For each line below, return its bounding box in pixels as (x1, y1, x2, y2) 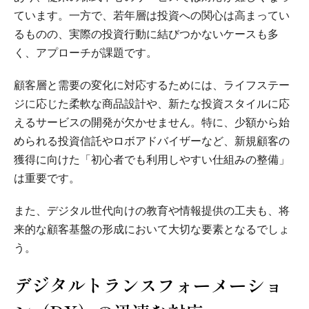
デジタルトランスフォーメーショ (14, 272, 283, 298)
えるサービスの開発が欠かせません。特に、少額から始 (14, 117, 290, 129)
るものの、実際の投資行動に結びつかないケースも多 (14, 28, 279, 41)
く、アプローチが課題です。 (14, 47, 157, 59)
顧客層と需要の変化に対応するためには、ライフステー (14, 79, 290, 92)
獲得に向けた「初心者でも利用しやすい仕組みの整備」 (14, 154, 290, 166)
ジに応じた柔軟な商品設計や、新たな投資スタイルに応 (14, 98, 290, 110)
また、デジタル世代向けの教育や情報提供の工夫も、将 (14, 205, 290, 217)
